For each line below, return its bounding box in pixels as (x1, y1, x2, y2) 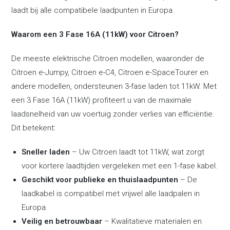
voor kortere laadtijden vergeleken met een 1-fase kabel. (22, 161, 218, 170)
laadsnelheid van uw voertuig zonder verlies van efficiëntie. (11, 109, 215, 119)
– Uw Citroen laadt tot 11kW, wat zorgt (70, 147, 205, 157)
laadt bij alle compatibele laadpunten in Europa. (11, 6, 175, 15)
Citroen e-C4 (71, 68, 115, 77)
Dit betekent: (11, 123, 56, 132)
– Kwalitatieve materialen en (102, 217, 202, 226)
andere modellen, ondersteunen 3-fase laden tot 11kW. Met (11, 82, 217, 91)
